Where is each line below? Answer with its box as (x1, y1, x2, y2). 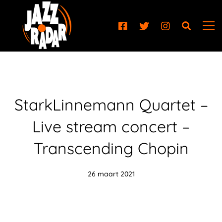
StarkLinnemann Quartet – (14, 95, 208, 114)
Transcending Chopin (33, 138, 189, 158)
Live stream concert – (32, 116, 190, 136)
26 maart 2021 (87, 169, 135, 178)
